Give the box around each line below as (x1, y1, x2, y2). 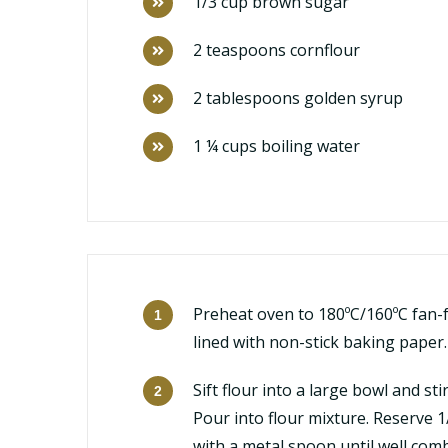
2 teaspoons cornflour (193, 39, 360, 62)
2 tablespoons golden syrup (193, 87, 403, 110)
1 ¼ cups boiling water (193, 135, 360, 158)
